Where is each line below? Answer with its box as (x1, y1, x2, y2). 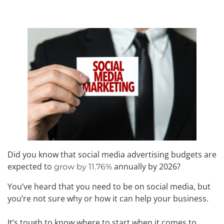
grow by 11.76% (54, 162, 112, 172)
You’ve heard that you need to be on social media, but (7, 180, 210, 192)
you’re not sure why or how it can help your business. (7, 192, 208, 204)
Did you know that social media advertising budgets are (7, 149, 216, 160)
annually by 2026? (112, 161, 180, 172)
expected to (7, 161, 54, 172)
